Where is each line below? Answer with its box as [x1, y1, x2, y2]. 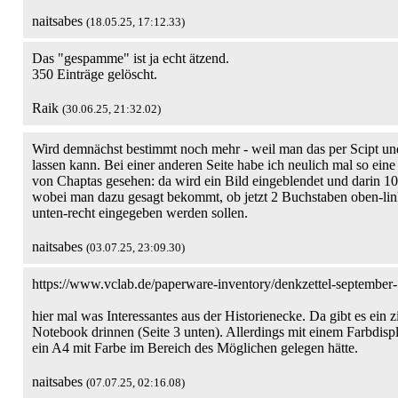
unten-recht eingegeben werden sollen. [32, 205, 248, 220]
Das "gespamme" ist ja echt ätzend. [32, 51, 229, 66]
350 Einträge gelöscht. [32, 67, 157, 82]
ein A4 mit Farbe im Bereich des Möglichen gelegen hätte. [32, 340, 358, 355]
